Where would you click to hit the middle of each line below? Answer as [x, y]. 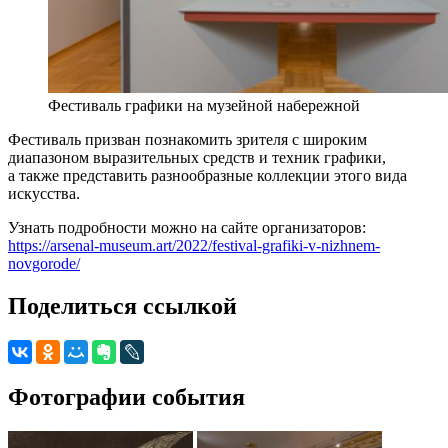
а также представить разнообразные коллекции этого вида [207, 176]
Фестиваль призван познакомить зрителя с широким [187, 140]
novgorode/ [44, 264]
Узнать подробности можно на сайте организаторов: [187, 228]
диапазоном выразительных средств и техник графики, [197, 158]
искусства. [44, 194]
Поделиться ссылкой [122, 306]
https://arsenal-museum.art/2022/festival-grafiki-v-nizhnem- [194, 246]
